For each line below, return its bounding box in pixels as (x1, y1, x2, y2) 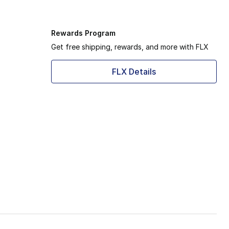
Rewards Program (51, 28, 116, 37)
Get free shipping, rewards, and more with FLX (51, 42, 209, 51)
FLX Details (112, 66, 156, 77)
